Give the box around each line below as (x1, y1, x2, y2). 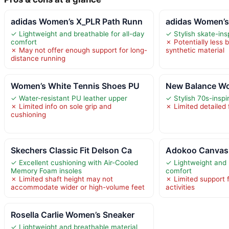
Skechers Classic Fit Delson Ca (11, 145, 132, 155)
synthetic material (166, 45, 225, 54)
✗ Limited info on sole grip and (11, 102, 111, 110)
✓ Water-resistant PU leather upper (11, 94, 127, 102)
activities (166, 182, 195, 191)
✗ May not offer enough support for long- (11, 45, 147, 54)
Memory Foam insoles (11, 166, 82, 175)
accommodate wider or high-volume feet (11, 182, 145, 191)
